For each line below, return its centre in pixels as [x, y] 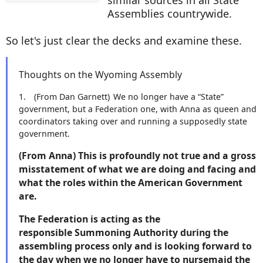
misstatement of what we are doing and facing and [137, 169]
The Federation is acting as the [90, 219]
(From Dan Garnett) [71, 97]
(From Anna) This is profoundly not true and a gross [137, 156]
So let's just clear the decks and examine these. [125, 40]
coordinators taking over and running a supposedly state [133, 122]
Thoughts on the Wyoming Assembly [100, 74]
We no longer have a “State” [168, 97]
